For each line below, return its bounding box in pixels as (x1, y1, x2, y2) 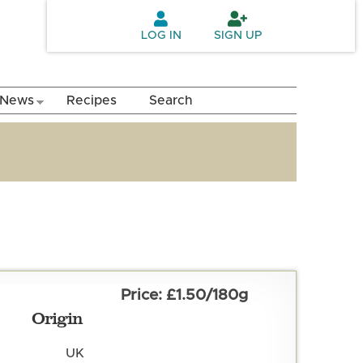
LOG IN (140, 29, 181, 41)
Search (149, 94, 193, 108)
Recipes (66, 94, 117, 108)
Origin (32, 305, 83, 330)
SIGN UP (213, 29, 262, 41)
